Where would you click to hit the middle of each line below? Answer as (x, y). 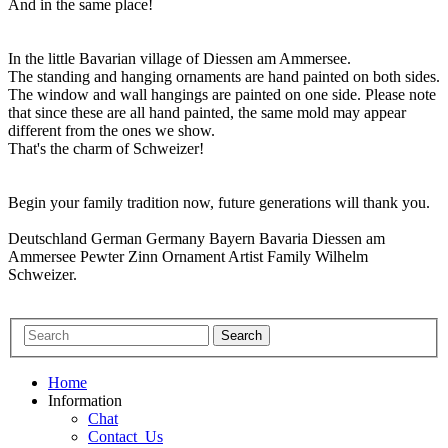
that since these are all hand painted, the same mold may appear (207, 112)
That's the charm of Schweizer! (106, 148)
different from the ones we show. (111, 130)
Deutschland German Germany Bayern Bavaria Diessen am (196, 238)
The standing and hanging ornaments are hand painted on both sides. (224, 76)
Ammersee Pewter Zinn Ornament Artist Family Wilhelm (188, 256)
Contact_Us (125, 437)
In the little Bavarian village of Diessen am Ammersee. (179, 58)
